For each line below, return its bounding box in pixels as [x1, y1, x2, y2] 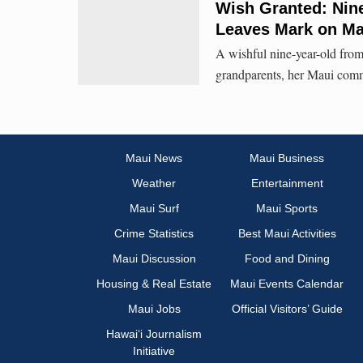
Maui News [126, 152, 182, 165]
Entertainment [250, 177, 323, 190]
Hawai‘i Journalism [106, 327, 202, 341]
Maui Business [250, 152, 324, 165]
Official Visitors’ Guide [231, 302, 343, 316]
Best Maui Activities [237, 227, 336, 241]
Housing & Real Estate [96, 277, 211, 291]
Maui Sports [256, 202, 318, 216]
